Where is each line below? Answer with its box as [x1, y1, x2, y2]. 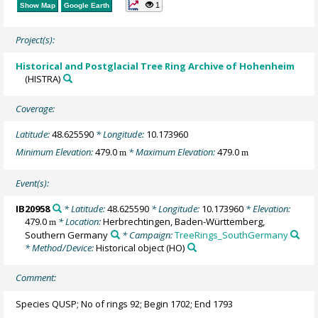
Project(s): [16, 33, 55, 47]
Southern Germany [25, 228, 109, 241]
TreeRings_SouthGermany [174, 228, 288, 241]
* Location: [56, 214, 104, 228]
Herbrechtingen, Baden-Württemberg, [103, 214, 265, 228]
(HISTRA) [25, 72, 61, 85]
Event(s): [16, 176, 50, 190]
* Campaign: [119, 228, 175, 241]
